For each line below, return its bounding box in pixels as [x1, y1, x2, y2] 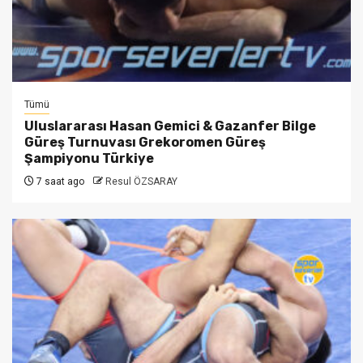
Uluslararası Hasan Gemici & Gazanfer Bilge [24, 118, 316, 134]
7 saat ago [34, 176, 84, 187]
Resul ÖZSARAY [105, 176, 177, 187]
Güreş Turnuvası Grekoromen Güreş [24, 135, 266, 150]
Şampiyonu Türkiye [24, 151, 154, 166]
